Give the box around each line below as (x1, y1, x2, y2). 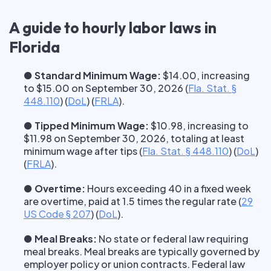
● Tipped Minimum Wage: (24, 119, 149, 132)
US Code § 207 (24, 207, 91, 220)
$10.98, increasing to (149, 119, 249, 132)
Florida (9, 38, 60, 57)
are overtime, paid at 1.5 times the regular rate (24, 195, 238, 207)
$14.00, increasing (161, 69, 250, 82)
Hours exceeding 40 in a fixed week (85, 182, 251, 195)
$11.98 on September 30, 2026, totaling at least (24, 132, 244, 145)
